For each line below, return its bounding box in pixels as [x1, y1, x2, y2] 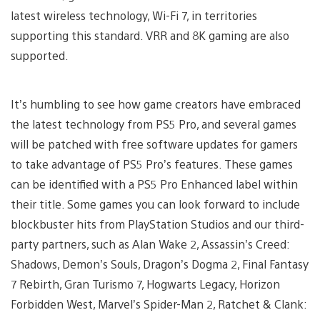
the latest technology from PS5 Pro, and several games [11, 116, 296, 131]
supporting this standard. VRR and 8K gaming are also [11, 27, 289, 43]
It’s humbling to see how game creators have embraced [11, 96, 301, 111]
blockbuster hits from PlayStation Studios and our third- [11, 216, 304, 231]
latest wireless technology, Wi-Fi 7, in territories [11, 7, 257, 23]
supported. [11, 47, 69, 63]
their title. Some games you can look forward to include [11, 196, 300, 211]
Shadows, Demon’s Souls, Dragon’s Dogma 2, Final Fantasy [11, 256, 309, 271]
